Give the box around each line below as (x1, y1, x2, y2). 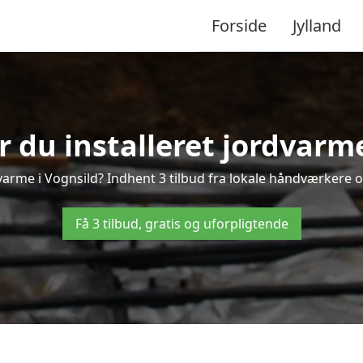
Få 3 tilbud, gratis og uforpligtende (75, 215, 288, 233)
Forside (211, 14, 267, 36)
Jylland (293, 14, 341, 36)
